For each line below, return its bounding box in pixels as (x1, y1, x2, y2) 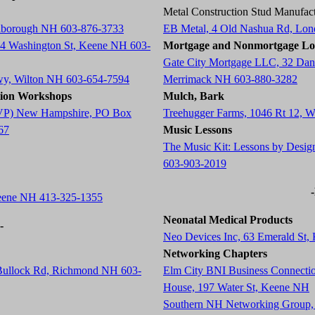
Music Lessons (163, 124, 232, 136)
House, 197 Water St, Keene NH (163, 281, 309, 293)
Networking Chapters (163, 247, 267, 259)
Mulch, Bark (163, 90, 224, 102)
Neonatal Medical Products (163, 214, 292, 226)
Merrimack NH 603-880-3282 (163, 73, 297, 85)
